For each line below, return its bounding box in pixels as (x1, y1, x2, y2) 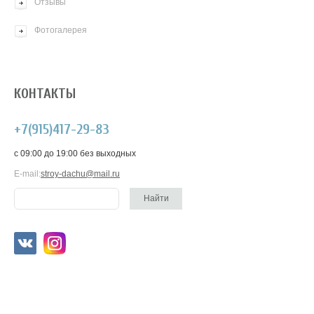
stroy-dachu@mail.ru (41, 168, 120, 179)
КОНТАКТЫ (14, 85, 76, 102)
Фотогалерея (34, 25, 87, 35)
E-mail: (14, 168, 41, 179)
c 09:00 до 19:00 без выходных (14, 148, 136, 158)
